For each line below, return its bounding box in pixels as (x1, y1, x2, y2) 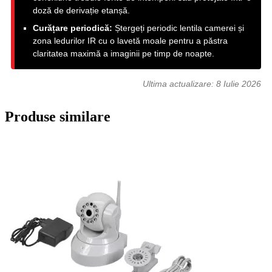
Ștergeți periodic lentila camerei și (112, 23, 244, 33)
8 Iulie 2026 (216, 80, 261, 89)
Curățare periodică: (33, 23, 112, 33)
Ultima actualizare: (143, 80, 216, 89)
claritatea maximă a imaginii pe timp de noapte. (33, 49, 214, 59)
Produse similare (5, 108, 110, 124)
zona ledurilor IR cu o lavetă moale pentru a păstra (33, 36, 228, 46)
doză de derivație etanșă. (33, 5, 130, 16)
